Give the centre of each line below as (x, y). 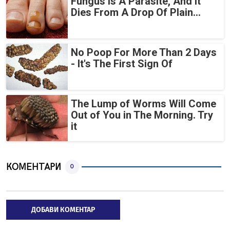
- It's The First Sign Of (122, 64)
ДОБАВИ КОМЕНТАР (63, 210)
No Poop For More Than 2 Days (144, 53)
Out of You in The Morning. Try (142, 115)
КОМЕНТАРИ (34, 167)
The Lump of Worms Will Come (143, 104)
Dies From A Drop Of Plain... (136, 13)
